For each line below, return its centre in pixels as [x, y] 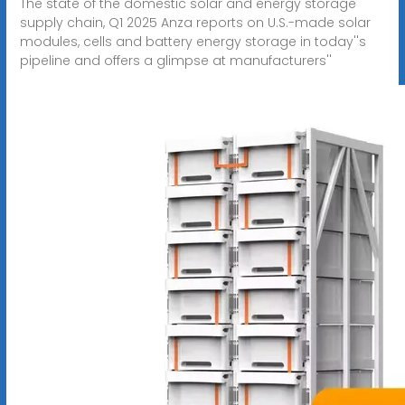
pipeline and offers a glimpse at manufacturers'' [175, 60]
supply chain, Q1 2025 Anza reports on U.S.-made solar [195, 22]
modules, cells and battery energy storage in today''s [193, 41]
